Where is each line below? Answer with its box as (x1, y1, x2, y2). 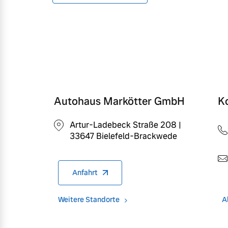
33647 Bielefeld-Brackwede (70, 131, 177, 142)
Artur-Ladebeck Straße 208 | (70, 120, 181, 131)
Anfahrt (72, 168, 98, 178)
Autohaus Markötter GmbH (54, 95, 185, 108)
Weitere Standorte (58, 195, 120, 205)
